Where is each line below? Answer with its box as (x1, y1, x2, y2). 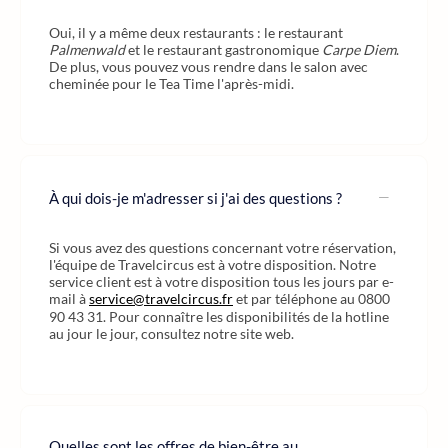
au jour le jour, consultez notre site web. (49, 325, 294, 342)
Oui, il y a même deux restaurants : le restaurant (49, 24, 343, 41)
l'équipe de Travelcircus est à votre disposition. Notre (49, 256, 376, 273)
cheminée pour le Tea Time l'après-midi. (49, 75, 294, 92)
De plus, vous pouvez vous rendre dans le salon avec (49, 58, 368, 75)
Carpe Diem (322, 41, 396, 58)
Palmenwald (49, 41, 125, 58)
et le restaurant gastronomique (125, 41, 322, 58)
